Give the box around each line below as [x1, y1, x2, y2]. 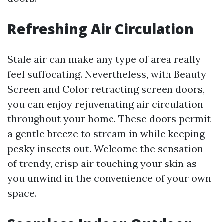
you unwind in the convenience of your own [7, 172, 211, 184]
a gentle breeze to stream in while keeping [7, 127, 205, 140]
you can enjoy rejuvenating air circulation [7, 98, 203, 110]
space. [7, 187, 37, 199]
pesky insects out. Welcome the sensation [7, 142, 203, 155]
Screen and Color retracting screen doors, [7, 83, 205, 95]
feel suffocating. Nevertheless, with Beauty [7, 68, 206, 80]
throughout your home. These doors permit [7, 112, 211, 125]
